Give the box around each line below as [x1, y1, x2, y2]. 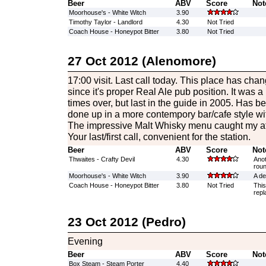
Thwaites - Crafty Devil [68, 156, 135, 163]
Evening [67, 236, 103, 246]
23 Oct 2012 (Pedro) [67, 215, 186, 229]
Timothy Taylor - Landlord [68, 18, 142, 26]
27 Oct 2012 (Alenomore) [67, 54, 216, 68]
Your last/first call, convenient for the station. [67, 131, 251, 142]
